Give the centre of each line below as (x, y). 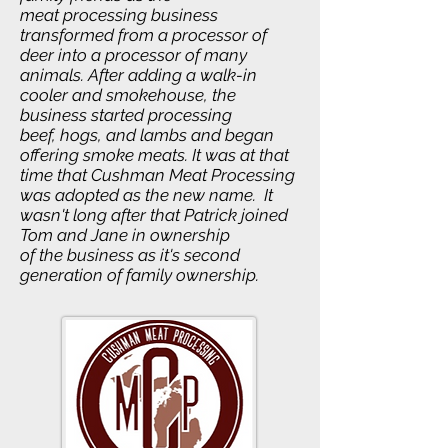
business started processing (126, 115)
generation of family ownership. (141, 275)
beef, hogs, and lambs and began (147, 135)
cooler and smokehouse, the (128, 95)
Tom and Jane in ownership (125, 235)
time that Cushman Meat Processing (157, 175)
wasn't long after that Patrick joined (154, 215)
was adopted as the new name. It (146, 195)
